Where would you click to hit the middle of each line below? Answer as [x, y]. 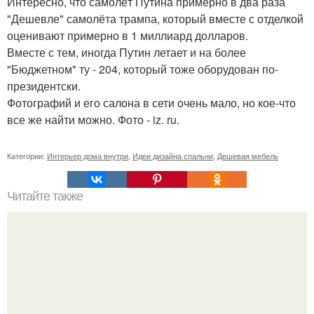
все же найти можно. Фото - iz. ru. [93, 119]
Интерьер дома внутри [88, 155]
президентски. [44, 86]
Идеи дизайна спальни [173, 155]
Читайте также [45, 196]
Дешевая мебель [248, 155]
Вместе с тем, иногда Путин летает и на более [127, 52]
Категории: [27, 155]
